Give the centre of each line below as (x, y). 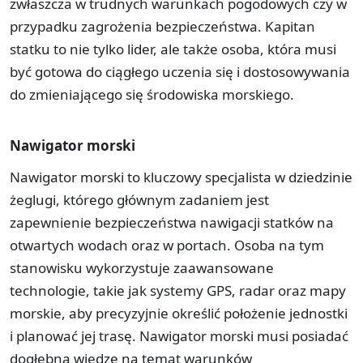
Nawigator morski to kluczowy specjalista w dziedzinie (181, 177)
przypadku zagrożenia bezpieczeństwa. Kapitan (162, 26)
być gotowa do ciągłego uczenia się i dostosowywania (180, 71)
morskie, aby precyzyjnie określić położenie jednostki (179, 313)
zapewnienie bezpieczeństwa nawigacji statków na (172, 222)
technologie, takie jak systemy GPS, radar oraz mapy (178, 290)
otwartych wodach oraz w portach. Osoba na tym (167, 245)
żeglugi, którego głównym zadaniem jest (139, 199)
